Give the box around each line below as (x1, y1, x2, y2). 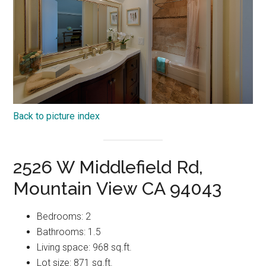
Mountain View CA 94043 (13, 178, 222, 199)
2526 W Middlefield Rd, (13, 156, 204, 178)
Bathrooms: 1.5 (37, 226, 102, 237)
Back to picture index (13, 110, 100, 122)
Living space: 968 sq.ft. (37, 241, 132, 253)
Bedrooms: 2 (37, 210, 91, 222)
